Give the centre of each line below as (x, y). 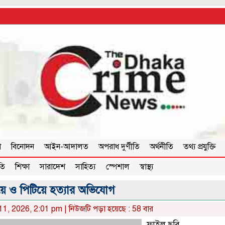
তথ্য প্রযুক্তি (199, 147)
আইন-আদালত (66, 147)
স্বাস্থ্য (147, 167)
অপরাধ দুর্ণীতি (119, 147)
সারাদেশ (52, 167)
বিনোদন (23, 147)
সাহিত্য (86, 167)
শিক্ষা (22, 167)
